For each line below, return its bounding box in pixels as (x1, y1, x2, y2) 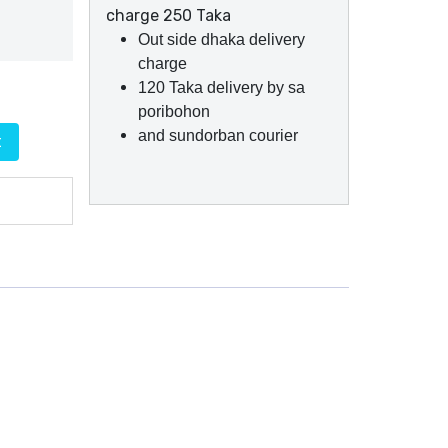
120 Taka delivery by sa (138, 79, 305, 97)
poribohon (138, 103, 210, 121)
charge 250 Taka (106, 6, 231, 26)
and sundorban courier (138, 127, 302, 145)
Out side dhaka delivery (138, 31, 305, 49)
